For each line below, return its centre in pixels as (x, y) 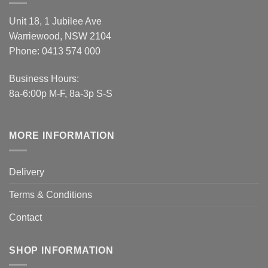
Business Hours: (44, 79)
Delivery (27, 172)
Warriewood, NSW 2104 (60, 36)
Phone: (25, 51)
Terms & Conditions (51, 194)
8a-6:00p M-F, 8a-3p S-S (61, 94)
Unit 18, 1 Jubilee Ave (55, 22)
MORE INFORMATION (62, 136)
